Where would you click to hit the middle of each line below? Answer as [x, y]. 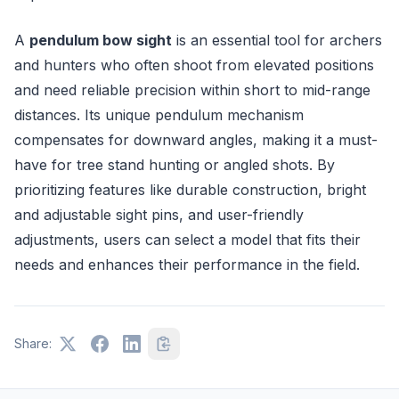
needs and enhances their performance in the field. [187, 264]
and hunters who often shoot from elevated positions [194, 65]
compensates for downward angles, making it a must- [196, 139]
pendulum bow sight [101, 40]
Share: [33, 343]
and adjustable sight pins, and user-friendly [159, 214]
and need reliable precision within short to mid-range [192, 90]
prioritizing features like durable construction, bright [190, 189]
